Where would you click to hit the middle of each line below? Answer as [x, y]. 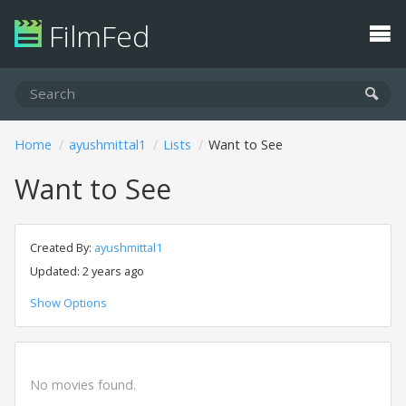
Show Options [68, 303]
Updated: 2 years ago [87, 271]
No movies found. [83, 385]
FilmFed [96, 36]
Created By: [62, 247]
